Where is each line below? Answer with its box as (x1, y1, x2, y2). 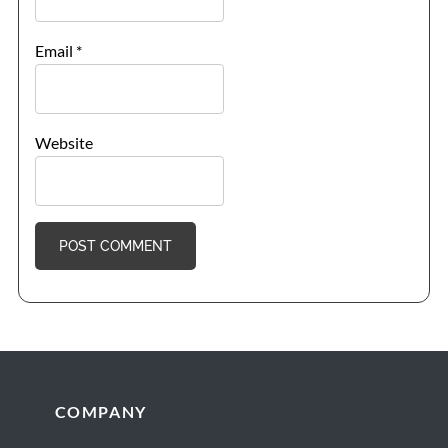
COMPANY (54, 401, 147, 421)
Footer (21, 398, 83, 423)
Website (34, 132, 93, 152)
